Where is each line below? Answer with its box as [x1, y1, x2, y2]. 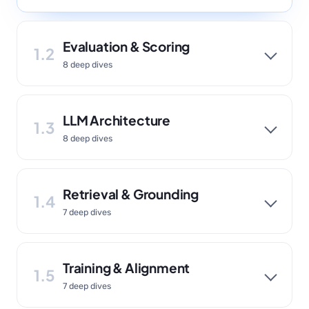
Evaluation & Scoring [63, 38, 190, 54]
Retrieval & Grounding [63, 186, 199, 202]
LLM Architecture [63, 112, 170, 128]
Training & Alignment [63, 259, 190, 276]
